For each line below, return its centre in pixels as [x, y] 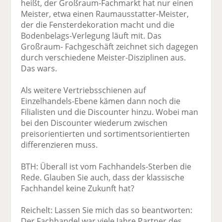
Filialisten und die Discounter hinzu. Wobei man [110, 112]
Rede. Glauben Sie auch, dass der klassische [103, 178]
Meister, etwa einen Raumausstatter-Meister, [105, 14]
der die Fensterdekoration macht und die [98, 25]
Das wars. [39, 69]
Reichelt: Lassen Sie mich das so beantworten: [107, 210]
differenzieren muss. [59, 145]
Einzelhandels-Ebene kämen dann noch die [101, 101]
